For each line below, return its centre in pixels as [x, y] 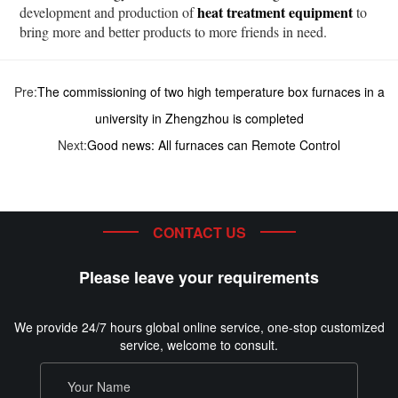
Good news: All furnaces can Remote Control [214, 144]
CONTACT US [199, 232]
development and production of [109, 12]
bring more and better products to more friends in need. [174, 31]
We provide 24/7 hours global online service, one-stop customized [199, 326]
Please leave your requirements [199, 277]
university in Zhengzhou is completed [199, 118]
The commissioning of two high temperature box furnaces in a [211, 91]
